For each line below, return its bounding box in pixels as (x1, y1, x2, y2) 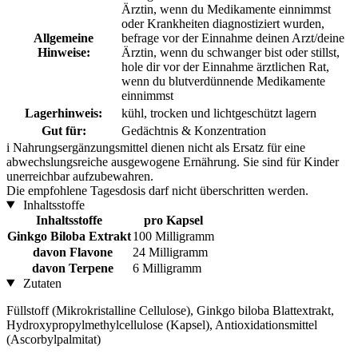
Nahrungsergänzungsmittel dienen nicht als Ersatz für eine (13, 140, 305, 154)
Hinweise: (37, 45, 90, 59)
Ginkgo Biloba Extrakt (7, 229, 131, 243)
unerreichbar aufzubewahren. (6, 169, 153, 183)
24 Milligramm (133, 245, 208, 259)
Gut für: (41, 123, 86, 137)
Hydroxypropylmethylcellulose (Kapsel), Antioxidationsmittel (6, 317, 317, 332)
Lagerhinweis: (25, 105, 102, 120)
